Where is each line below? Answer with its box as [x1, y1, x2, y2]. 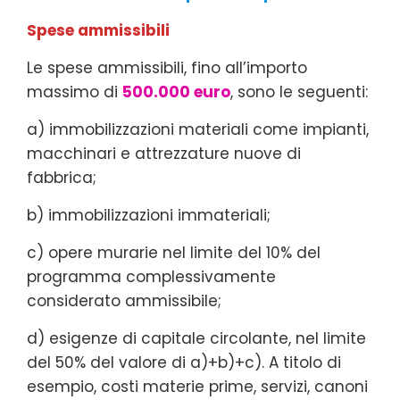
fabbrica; [27, 166, 96, 188]
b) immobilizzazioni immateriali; [27, 204, 271, 226]
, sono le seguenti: [230, 80, 368, 103]
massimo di [27, 80, 122, 103]
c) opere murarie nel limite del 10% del [27, 241, 321, 263]
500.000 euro [122, 80, 230, 103]
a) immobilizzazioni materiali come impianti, [27, 118, 369, 140]
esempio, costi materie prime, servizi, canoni [27, 375, 368, 397]
